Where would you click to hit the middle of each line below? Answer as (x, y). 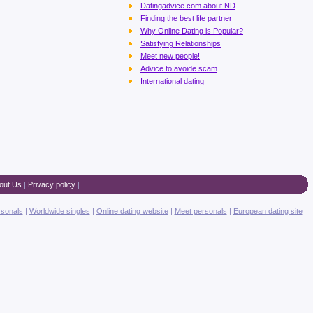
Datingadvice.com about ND (188, 6)
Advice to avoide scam (179, 68)
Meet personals (201, 211)
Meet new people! (170, 56)
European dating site (268, 211)
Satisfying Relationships (181, 43)
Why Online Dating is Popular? (192, 31)
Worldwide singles (59, 211)
